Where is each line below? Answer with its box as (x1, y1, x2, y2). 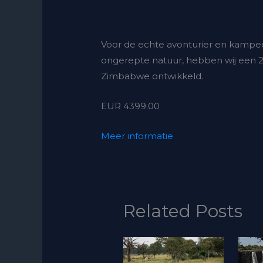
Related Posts (123, 200, 242, 222)
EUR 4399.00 (101, 100, 160, 112)
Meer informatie (101, 130, 174, 141)
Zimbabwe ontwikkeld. (101, 70, 204, 82)
